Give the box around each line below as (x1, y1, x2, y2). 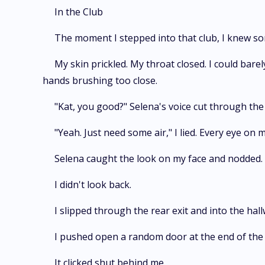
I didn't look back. (54, 178, 131, 191)
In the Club (54, 5, 103, 18)
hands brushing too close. (43, 74, 157, 87)
